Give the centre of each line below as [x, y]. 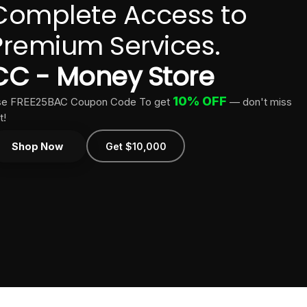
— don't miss [259, 102]
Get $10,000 [136, 146]
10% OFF [200, 101]
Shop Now [37, 146]
